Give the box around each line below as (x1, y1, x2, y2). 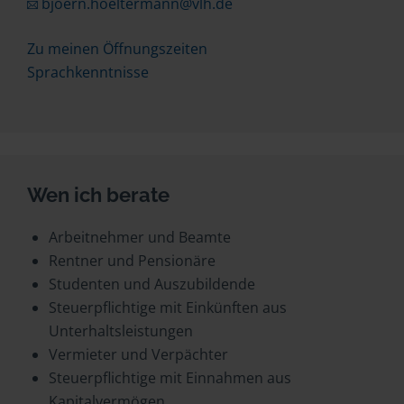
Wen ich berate (27, 183, 170, 207)
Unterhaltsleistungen (49, 321, 193, 341)
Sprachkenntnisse (27, 62, 149, 82)
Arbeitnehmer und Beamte (49, 227, 231, 247)
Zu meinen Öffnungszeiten (27, 39, 207, 59)
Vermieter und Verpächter (49, 344, 228, 364)
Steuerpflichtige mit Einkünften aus (49, 298, 287, 317)
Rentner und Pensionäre (49, 251, 216, 271)
